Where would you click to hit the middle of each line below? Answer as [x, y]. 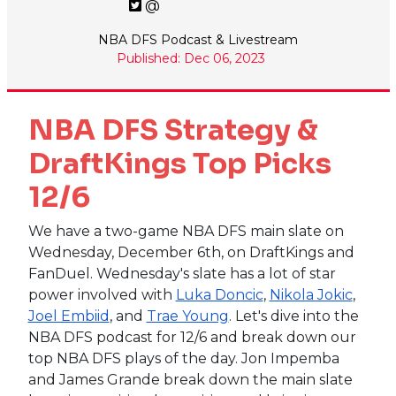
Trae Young [187, 316]
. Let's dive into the [293, 316]
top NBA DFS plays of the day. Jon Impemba [183, 358]
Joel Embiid [69, 316]
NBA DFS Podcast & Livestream [198, 39]
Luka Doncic [219, 294]
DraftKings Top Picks [179, 163]
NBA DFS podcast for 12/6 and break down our [192, 337]
